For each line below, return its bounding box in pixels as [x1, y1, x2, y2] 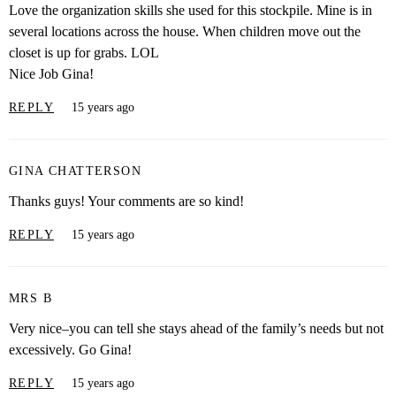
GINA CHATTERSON [9, 164, 141, 178]
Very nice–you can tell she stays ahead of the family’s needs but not [9, 321, 384, 337]
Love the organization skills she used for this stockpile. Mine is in [9, 3, 372, 19]
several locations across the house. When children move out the [9, 24, 361, 40]
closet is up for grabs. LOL [9, 45, 159, 61]
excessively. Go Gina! [9, 342, 132, 358]
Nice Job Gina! [9, 66, 94, 82]
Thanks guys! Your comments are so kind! [9, 194, 244, 209]
